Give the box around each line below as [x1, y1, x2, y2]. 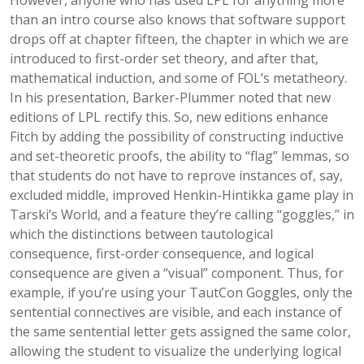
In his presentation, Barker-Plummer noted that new [10, 89, 331, 106]
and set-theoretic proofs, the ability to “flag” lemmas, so [10, 147, 349, 165]
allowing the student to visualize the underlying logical [10, 342, 341, 360]
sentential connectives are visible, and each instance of [10, 303, 342, 321]
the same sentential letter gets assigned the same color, [10, 323, 351, 340]
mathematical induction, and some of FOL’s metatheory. [10, 69, 347, 87]
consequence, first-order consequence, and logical [10, 245, 314, 262]
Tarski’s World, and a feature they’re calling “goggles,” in [10, 206, 354, 223]
